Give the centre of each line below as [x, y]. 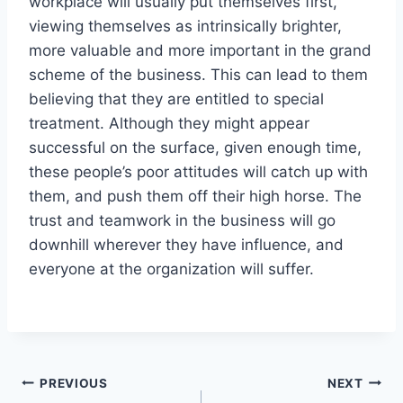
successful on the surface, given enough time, [195, 148]
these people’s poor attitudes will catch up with [198, 172]
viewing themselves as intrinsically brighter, [185, 27]
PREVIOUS [74, 383]
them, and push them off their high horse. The [195, 197]
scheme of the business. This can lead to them [198, 75]
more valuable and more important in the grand [200, 51]
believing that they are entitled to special [176, 99]
